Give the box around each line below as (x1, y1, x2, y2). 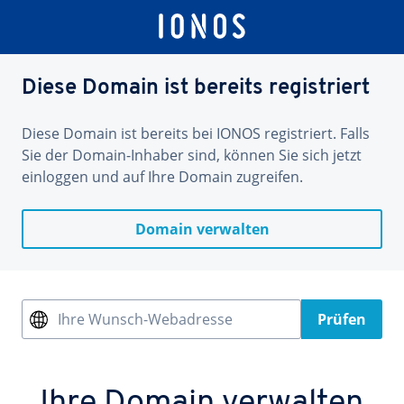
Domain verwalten (134, 219, 270, 239)
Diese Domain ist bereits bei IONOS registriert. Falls (22, 124, 370, 143)
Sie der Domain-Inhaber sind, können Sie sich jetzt (22, 145, 362, 165)
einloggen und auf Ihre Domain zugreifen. (22, 167, 303, 187)
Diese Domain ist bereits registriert (22, 78, 370, 99)
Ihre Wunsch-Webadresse (58, 309, 233, 329)
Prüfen (317, 309, 366, 329)
